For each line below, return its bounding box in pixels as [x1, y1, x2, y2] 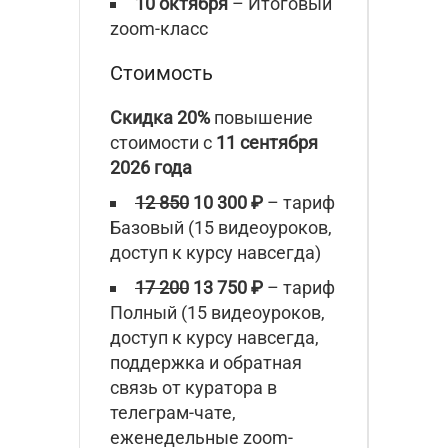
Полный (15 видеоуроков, [110, 301, 325, 323]
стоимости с [110, 131, 216, 153]
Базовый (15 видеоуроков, [110, 216, 332, 238]
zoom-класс [110, 17, 208, 39]
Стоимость [110, 60, 213, 85]
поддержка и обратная [110, 351, 302, 373]
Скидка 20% [110, 106, 210, 128]
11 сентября [216, 131, 318, 153]
